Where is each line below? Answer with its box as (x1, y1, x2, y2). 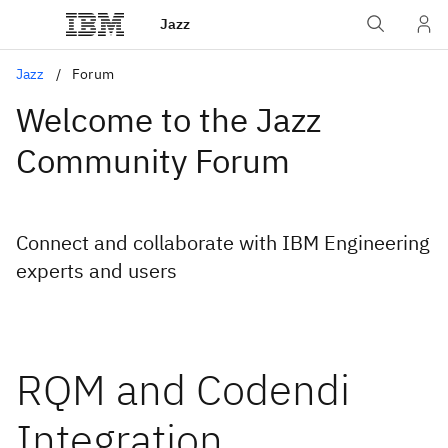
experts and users (16, 257, 177, 284)
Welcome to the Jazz (16, 98, 321, 141)
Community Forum (16, 139, 290, 182)
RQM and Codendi (16, 362, 350, 417)
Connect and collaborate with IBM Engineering (16, 229, 430, 256)
